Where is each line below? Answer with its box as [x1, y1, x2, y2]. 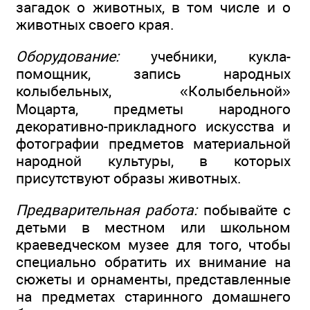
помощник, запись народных [16, 65, 291, 83]
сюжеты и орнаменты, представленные [16, 271, 291, 289]
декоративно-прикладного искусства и [16, 118, 291, 136]
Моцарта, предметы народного [16, 100, 291, 118]
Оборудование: [16, 48, 119, 66]
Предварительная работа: [16, 201, 198, 219]
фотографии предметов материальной [16, 135, 291, 153]
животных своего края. [16, 15, 174, 33]
